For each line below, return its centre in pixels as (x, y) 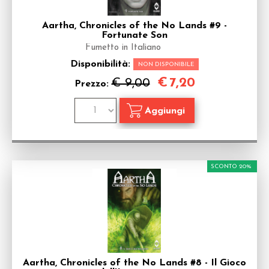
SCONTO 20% (231, 167)
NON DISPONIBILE (166, 65)
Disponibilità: (102, 64)
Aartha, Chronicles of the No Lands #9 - (134, 26)
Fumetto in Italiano (123, 48)
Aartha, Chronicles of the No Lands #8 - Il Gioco (134, 263)
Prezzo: (93, 84)
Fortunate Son (134, 35)
